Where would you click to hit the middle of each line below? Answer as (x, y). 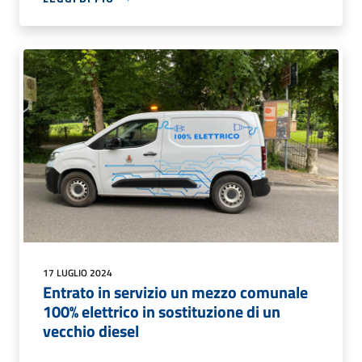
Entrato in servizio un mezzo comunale (175, 292)
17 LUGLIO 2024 (78, 272)
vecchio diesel (91, 330)
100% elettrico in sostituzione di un (162, 311)
